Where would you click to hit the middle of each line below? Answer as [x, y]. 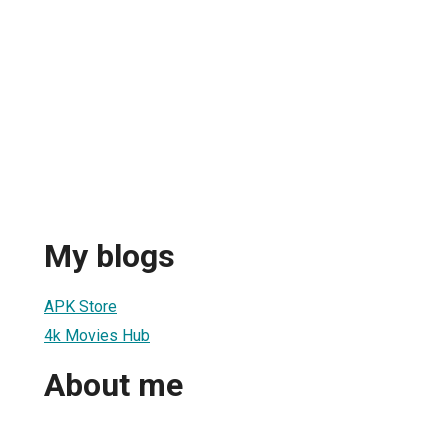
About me [113, 385]
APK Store [80, 306]
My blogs [109, 256]
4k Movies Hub [97, 335]
